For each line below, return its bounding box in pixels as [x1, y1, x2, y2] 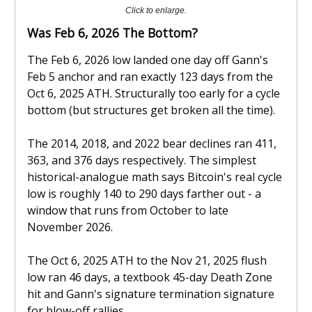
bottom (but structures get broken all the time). [27, 102, 275, 118]
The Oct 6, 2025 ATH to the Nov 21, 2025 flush [27, 252, 267, 268]
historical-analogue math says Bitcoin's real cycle [27, 169, 282, 185]
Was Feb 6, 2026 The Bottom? [27, 24, 198, 41]
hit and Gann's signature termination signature [27, 286, 274, 302]
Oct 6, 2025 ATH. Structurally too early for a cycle [27, 85, 280, 101]
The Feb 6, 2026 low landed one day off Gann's [27, 52, 268, 68]
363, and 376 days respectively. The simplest [27, 152, 256, 168]
